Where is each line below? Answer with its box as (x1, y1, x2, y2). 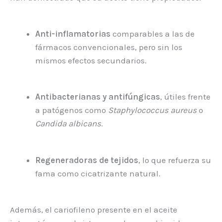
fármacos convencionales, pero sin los (35, 42, 182, 53)
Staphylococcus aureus (108, 105, 197, 115)
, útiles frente (160, 92, 211, 102)
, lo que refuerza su (138, 155, 211, 165)
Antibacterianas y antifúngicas (35, 92, 160, 102)
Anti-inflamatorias (35, 29, 111, 39)
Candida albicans (35, 118, 101, 129)
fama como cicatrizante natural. (35, 168, 161, 178)
